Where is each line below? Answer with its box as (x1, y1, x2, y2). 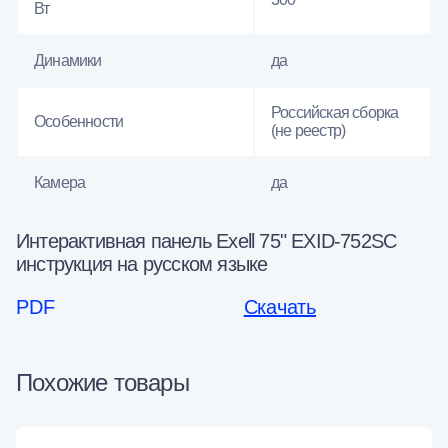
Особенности (34, 112, 124, 130)
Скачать (243, 295, 316, 318)
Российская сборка (271, 103, 399, 121)
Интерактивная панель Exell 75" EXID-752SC (16, 229, 397, 252)
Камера (34, 173, 86, 191)
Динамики (34, 51, 102, 69)
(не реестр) (271, 121, 346, 139)
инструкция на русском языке (16, 252, 268, 275)
